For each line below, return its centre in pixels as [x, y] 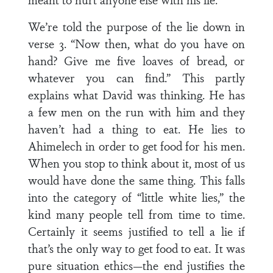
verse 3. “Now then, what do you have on [136, 43]
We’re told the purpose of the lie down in [136, 26]
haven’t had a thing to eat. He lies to [136, 129]
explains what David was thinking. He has [136, 94]
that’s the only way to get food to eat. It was [136, 248]
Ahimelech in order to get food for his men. [136, 146]
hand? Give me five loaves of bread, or [136, 60]
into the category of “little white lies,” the [136, 197]
